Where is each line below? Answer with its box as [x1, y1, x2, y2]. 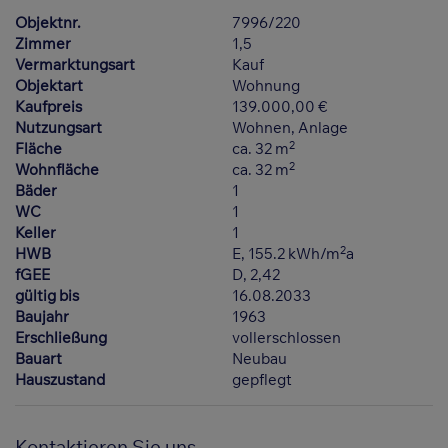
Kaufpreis [15, 97, 82, 117]
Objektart [15, 76, 83, 96]
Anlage [298, 118, 349, 138]
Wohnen [232, 118, 292, 138]
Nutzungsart [15, 118, 102, 138]
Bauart [15, 349, 62, 369]
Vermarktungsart [15, 55, 135, 75]
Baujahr [15, 307, 69, 327]
